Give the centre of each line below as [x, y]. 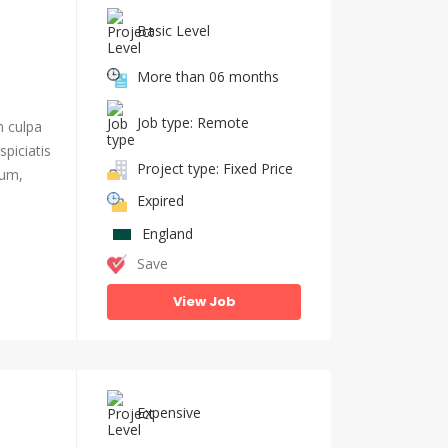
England [167, 233]
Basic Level [173, 30]
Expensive [169, 412]
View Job [204, 301]
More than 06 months [208, 76]
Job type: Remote [193, 122]
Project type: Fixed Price [215, 168]
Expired [160, 200]
